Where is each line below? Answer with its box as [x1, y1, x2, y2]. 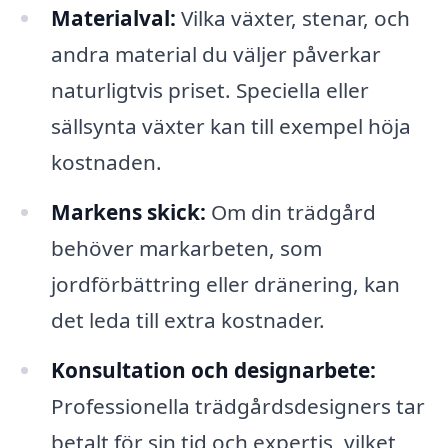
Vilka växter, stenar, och [175, 3, 410, 32]
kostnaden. [50, 147, 162, 176]
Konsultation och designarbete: [50, 355, 376, 384]
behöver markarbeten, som [50, 233, 322, 262]
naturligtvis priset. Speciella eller [50, 75, 369, 104]
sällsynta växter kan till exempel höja [50, 111, 411, 140]
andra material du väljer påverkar [50, 39, 381, 68]
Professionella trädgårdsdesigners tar [50, 391, 425, 420]
